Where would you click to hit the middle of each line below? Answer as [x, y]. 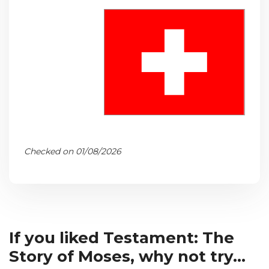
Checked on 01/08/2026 [73, 151]
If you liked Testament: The [122, 237]
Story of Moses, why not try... [127, 256]
